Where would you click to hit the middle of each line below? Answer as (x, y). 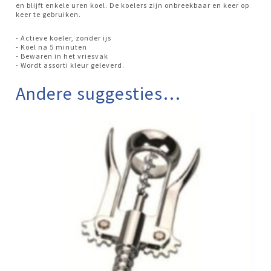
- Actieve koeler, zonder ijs (64, 38)
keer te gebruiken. (49, 14)
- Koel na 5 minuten (52, 47)
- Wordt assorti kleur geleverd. (70, 65)
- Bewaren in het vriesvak (62, 56)
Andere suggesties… (99, 93)
